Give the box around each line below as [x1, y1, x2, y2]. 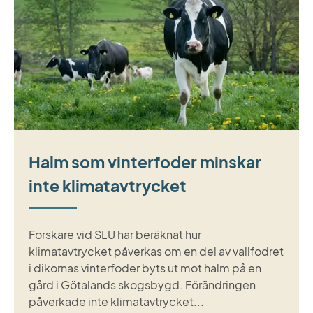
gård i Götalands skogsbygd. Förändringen [28, 277, 256, 292]
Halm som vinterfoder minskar [28, 151, 261, 172]
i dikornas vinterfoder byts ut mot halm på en [28, 260, 261, 275]
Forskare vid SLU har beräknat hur [28, 226, 201, 242]
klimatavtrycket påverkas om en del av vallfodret [28, 243, 284, 259]
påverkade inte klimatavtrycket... [28, 293, 204, 309]
